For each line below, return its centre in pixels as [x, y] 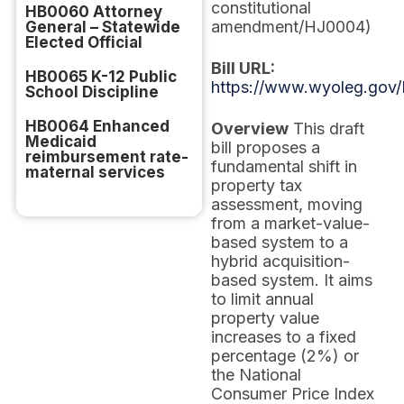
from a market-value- [290, 223]
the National [256, 375]
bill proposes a [266, 147]
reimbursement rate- [107, 157]
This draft [326, 129]
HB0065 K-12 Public [101, 77]
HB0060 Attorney [94, 12]
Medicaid [61, 142]
